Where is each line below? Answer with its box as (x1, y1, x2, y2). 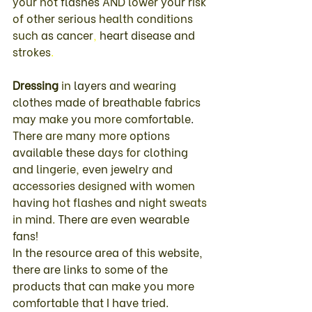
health (99, 9, 136, 26)
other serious (26, 9, 99, 26)
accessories (13, 176, 78, 193)
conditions (136, 9, 196, 26)
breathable (102, 93, 164, 109)
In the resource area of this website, (13, 243, 205, 260)
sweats (169, 193, 210, 210)
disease (131, 26, 174, 42)
